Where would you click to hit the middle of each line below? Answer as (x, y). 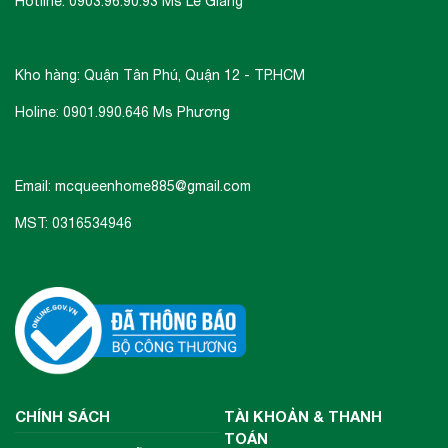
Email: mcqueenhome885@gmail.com (133, 186)
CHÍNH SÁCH (62, 415)
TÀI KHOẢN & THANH (303, 415)
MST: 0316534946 (75, 223)
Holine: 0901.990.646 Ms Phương (122, 112)
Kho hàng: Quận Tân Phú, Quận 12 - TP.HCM (160, 75)
